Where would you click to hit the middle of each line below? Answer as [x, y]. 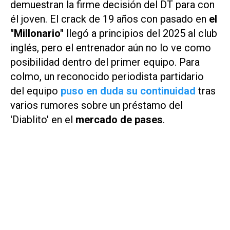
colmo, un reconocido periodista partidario [107, 77]
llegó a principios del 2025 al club [140, 34]
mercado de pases [119, 120]
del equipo [35, 91]
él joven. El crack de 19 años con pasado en [110, 19]
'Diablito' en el [43, 120]
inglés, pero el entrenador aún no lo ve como [111, 48]
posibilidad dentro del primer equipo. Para [105, 62]
